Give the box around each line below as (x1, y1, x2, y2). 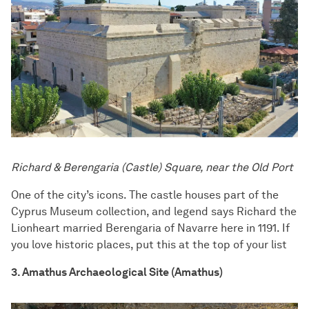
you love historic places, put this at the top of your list (11, 238, 287, 252)
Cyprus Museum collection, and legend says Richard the (11, 205, 297, 219)
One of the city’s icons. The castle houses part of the (11, 188, 279, 202)
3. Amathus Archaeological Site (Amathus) (11, 266, 223, 279)
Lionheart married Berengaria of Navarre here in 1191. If (11, 221, 290, 235)
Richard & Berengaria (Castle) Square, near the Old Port (11, 161, 293, 175)
